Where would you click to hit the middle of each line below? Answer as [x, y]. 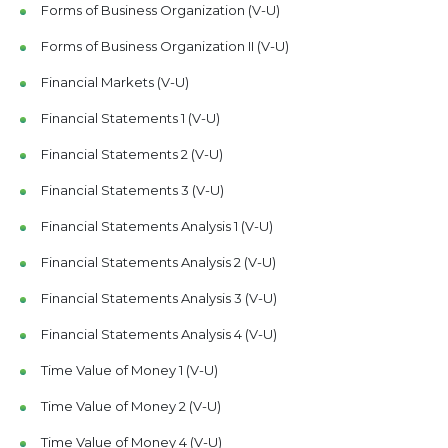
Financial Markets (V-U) [114, 82]
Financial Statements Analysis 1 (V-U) [156, 226]
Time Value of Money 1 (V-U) [129, 370]
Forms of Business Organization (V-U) [160, 10]
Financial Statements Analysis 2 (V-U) [158, 262]
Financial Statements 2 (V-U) [131, 154]
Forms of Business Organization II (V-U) [164, 46]
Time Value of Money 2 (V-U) [130, 406]
